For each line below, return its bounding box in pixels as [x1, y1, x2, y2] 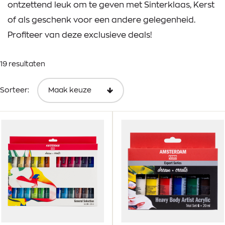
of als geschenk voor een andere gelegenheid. [8, 16, 195, 25]
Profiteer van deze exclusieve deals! [8, 31, 154, 40]
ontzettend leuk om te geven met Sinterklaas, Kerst [8, 1, 214, 10]
